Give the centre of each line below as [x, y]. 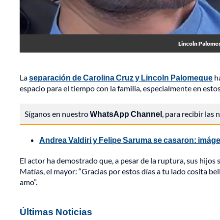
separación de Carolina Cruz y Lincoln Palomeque [121, 78]
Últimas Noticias [56, 212]
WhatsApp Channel [126, 114]
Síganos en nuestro [57, 114]
